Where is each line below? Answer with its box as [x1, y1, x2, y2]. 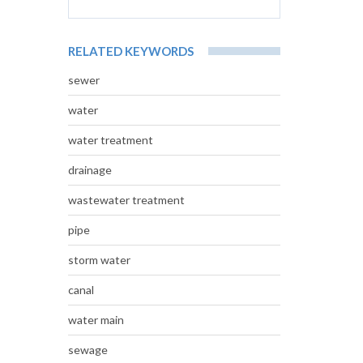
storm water [67, 253, 130, 267]
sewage [67, 343, 108, 357]
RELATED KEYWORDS [67, 44, 194, 59]
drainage [67, 163, 112, 177]
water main [67, 313, 124, 327]
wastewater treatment [67, 193, 185, 207]
